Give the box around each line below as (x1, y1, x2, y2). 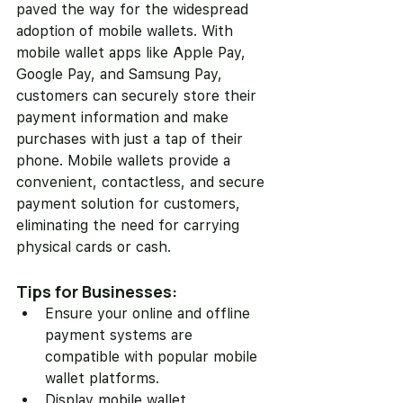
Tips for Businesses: (16, 281, 177, 303)
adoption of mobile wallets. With (16, 22, 237, 40)
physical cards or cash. (16, 238, 171, 256)
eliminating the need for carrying (16, 217, 244, 235)
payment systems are (45, 327, 197, 345)
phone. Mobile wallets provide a (16, 152, 235, 170)
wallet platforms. (45, 370, 159, 388)
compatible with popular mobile (45, 348, 262, 366)
